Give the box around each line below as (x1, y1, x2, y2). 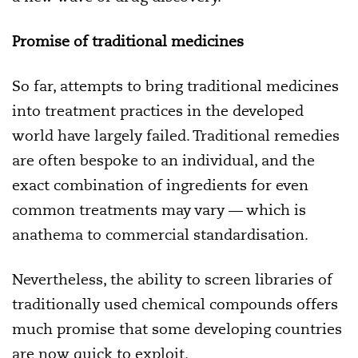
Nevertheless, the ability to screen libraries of (12, 270, 332, 288)
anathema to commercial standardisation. (12, 225, 308, 244)
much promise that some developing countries (12, 320, 342, 338)
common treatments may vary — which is (12, 201, 306, 219)
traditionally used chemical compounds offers (12, 295, 338, 313)
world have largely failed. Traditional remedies (12, 126, 340, 145)
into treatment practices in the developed (12, 101, 304, 120)
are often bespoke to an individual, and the (12, 151, 315, 169)
